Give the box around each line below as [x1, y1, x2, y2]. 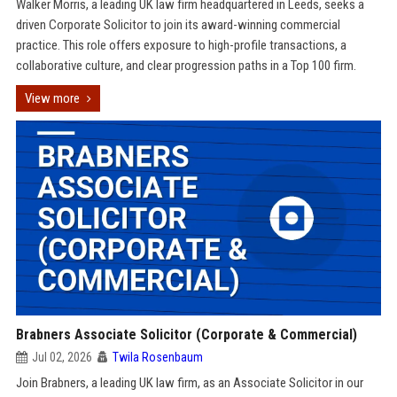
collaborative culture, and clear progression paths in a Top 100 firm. [15, 58, 356, 74]
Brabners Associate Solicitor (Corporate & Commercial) [15, 326, 357, 343]
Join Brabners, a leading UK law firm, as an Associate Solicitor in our [15, 375, 363, 391]
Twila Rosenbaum [112, 350, 203, 364]
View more [24, 90, 80, 106]
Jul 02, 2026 [31, 350, 92, 364]
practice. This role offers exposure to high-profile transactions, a [15, 37, 346, 53]
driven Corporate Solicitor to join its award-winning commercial [15, 17, 340, 33]
